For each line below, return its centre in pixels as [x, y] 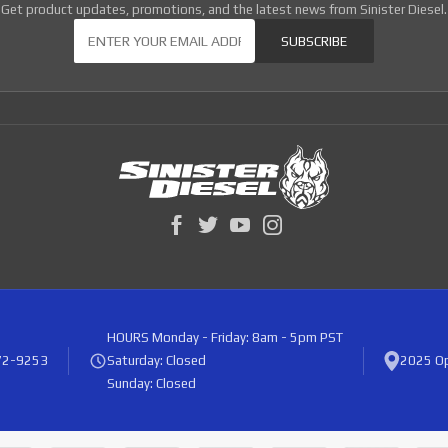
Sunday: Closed [151, 384]
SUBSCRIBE [314, 41]
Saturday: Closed [156, 361]
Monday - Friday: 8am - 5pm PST [247, 338]
